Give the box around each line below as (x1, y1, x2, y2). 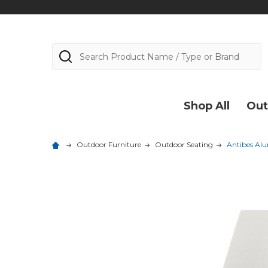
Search (52, 44, 86, 56)
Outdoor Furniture (77, 140, 141, 149)
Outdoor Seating (155, 140, 213, 149)
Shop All (184, 99, 230, 112)
